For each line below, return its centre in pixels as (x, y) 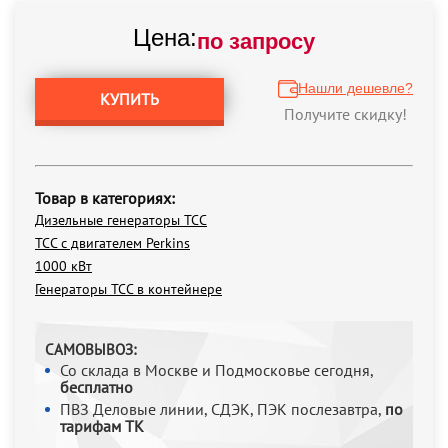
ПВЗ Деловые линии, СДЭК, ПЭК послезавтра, (222, 409)
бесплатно (96, 387)
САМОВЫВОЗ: (90, 349)
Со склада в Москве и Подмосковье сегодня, (216, 370)
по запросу (256, 41)
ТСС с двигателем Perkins (112, 243)
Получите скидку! (345, 114)
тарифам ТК (102, 426)
